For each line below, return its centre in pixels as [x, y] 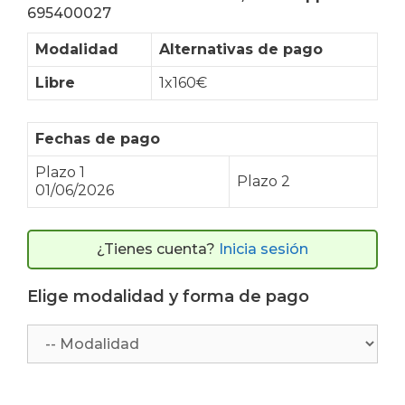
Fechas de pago [98, 139]
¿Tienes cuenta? [158, 250]
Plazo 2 [264, 182]
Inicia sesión [264, 250]
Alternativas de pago [241, 50]
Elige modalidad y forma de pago [168, 297]
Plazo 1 [60, 173]
